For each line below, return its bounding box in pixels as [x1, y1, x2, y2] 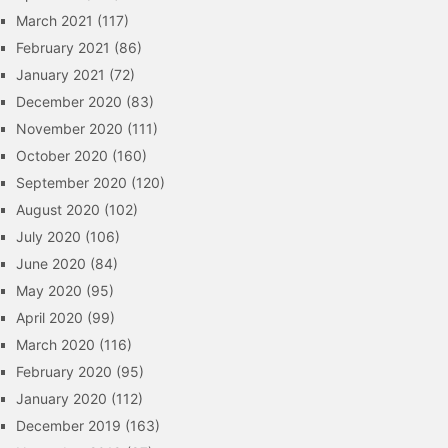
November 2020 [16, 120, 123, 137]
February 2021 [16, 39, 110, 56]
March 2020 [16, 336, 95, 353]
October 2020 [16, 147, 108, 164]
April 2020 [16, 309, 83, 326]
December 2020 [16, 93, 122, 110]
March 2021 [16, 12, 93, 29]
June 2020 [16, 255, 86, 272]
